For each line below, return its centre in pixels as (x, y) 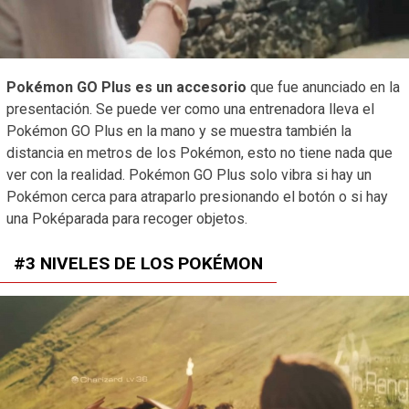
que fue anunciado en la (323, 87)
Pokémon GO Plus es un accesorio (126, 87)
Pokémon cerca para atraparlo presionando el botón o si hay (197, 196)
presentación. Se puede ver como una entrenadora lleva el (190, 109)
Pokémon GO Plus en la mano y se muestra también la (179, 131)
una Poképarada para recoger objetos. (127, 218)
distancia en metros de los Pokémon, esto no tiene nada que (199, 152)
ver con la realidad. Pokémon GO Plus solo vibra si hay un (189, 174)
